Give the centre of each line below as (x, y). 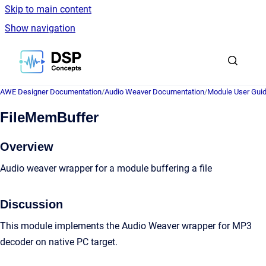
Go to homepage (116, 54)
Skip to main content (48, 9)
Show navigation (40, 28)
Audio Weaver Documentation (154, 92)
